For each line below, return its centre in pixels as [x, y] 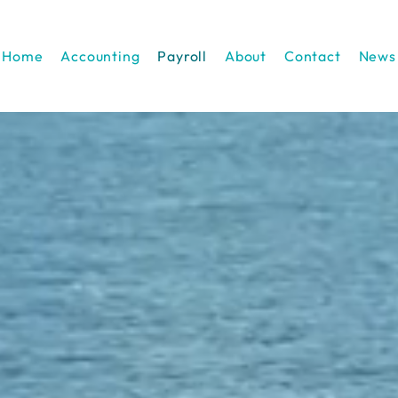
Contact [313, 56]
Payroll [182, 56]
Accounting [100, 56]
